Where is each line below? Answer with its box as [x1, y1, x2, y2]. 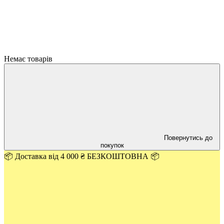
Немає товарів [4, 54, 52, 63]
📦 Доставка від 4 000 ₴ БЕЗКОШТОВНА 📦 [4, 152, 159, 160]
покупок [100, 141, 124, 149]
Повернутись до [163, 134, 212, 141]
